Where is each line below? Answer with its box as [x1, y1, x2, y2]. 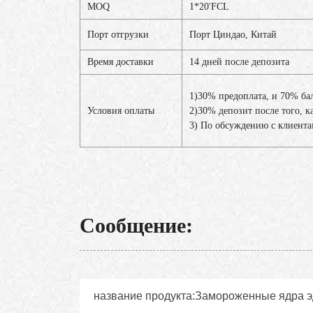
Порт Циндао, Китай [189, 29, 277, 41]
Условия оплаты [87, 105, 154, 117]
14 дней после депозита [189, 57, 289, 68]
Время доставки [87, 57, 154, 68]
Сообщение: [80, 214, 193, 238]
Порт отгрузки [87, 29, 149, 41]
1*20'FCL [189, 1, 229, 13]
